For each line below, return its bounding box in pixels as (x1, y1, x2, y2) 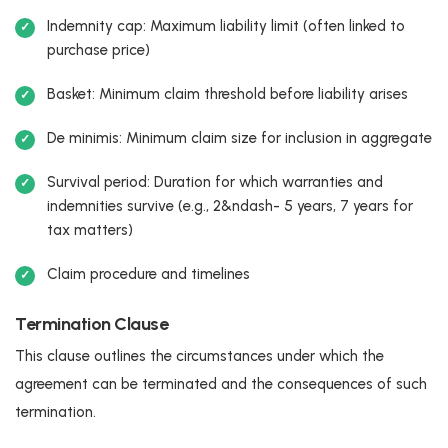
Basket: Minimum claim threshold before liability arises (47, 84, 408, 103)
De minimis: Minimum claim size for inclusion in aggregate (47, 128, 432, 147)
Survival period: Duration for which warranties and (47, 172, 383, 191)
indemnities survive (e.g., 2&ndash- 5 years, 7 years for (47, 196, 413, 215)
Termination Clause (15, 312, 168, 335)
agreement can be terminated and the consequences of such (15, 374, 427, 393)
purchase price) (47, 40, 150, 59)
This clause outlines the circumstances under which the (15, 346, 384, 365)
